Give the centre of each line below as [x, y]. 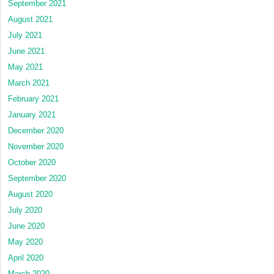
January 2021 [32, 114]
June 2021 [26, 51]
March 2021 [29, 83]
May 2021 [25, 67]
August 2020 [30, 194]
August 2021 [30, 19]
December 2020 [36, 130]
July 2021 [25, 35]
